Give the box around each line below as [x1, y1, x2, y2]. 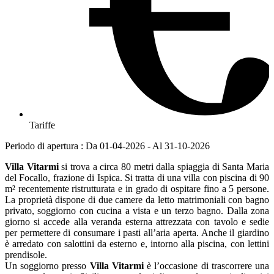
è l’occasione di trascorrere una [143, 261, 270, 272]
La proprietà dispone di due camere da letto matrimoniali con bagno [5, 194, 269, 206]
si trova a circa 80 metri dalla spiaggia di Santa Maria [58, 161, 270, 172]
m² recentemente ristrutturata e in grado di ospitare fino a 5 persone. [5, 183, 269, 194]
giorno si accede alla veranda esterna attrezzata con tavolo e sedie [5, 217, 269, 228]
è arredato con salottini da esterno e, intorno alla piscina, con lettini [5, 239, 269, 250]
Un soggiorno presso [5, 261, 90, 272]
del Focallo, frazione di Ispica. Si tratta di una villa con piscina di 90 [5, 172, 269, 183]
